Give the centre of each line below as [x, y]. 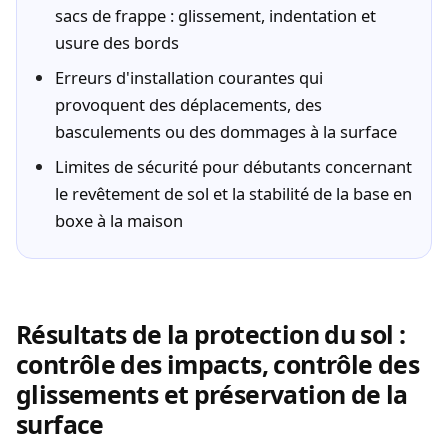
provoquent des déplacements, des [188, 104]
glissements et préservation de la [212, 393]
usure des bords [116, 43]
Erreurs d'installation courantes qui [188, 77]
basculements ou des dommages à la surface [225, 131]
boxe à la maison [118, 220]
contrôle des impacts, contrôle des [217, 363]
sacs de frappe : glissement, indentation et [215, 16]
